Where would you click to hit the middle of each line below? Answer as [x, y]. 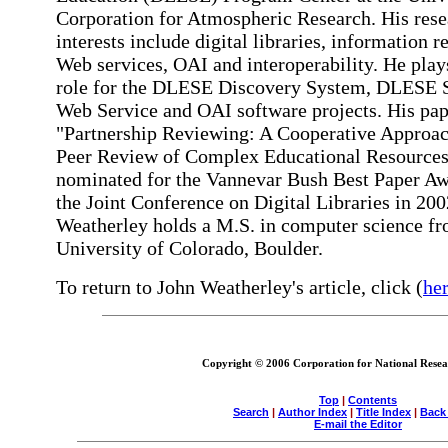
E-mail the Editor [358, 423]
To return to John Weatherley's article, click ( [239, 287]
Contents [372, 399]
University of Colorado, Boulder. [189, 248]
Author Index [312, 411]
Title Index [383, 411]
